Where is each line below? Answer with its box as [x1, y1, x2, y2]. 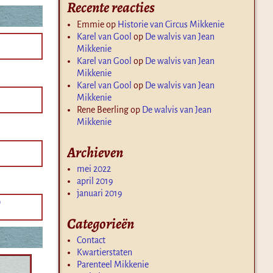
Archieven [67, 142, 123, 162]
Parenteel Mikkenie [77, 260, 149, 270]
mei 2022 [77, 164, 111, 174]
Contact [77, 235, 105, 246]
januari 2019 [77, 188, 122, 199]
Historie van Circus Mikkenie [118, 19, 224, 29]
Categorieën [67, 214, 134, 234]
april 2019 [77, 176, 113, 186]
